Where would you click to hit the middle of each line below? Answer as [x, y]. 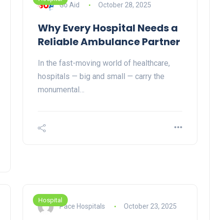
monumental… [61, 90]
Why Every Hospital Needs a [108, 28]
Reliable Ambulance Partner [109, 42]
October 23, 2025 [150, 206]
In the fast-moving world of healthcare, [104, 63]
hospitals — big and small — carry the [101, 77]
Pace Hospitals [82, 206]
